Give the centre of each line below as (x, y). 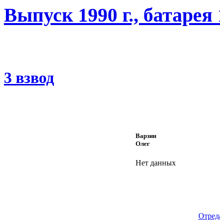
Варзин (146, 136)
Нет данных (155, 163)
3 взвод (29, 77)
